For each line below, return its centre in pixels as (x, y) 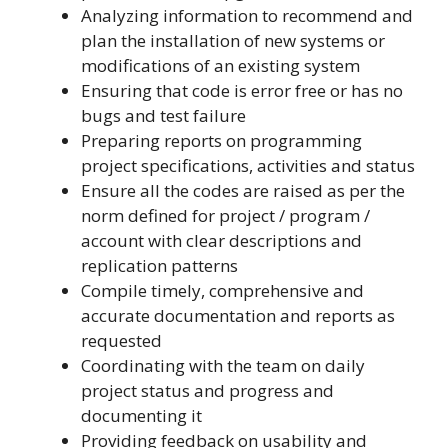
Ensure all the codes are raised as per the (243, 190)
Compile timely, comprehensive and (222, 290)
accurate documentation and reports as (238, 315)
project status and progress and (207, 390)
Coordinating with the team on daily (223, 365)
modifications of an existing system (220, 65)
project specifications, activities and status (248, 165)
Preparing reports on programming (221, 140)
